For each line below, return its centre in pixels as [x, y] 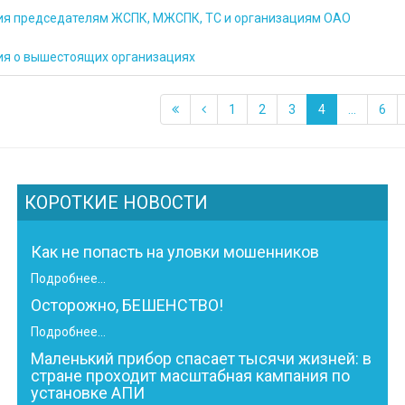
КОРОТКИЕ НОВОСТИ [116, 202]
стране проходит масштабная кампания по [190, 376]
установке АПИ [88, 393]
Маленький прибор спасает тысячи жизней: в [201, 358]
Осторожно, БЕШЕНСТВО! [127, 305]
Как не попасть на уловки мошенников [175, 252]
